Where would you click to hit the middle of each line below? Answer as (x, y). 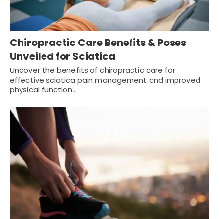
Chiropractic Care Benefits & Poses (98, 43)
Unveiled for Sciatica (63, 56)
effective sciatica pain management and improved (105, 80)
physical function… (43, 90)
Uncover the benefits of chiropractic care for (93, 70)
